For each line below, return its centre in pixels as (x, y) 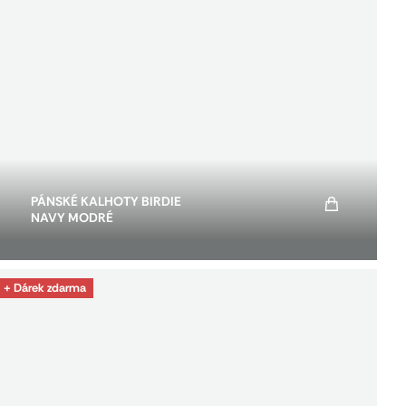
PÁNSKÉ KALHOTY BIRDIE (106, 201)
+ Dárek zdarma (45, 287)
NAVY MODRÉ (72, 217)
